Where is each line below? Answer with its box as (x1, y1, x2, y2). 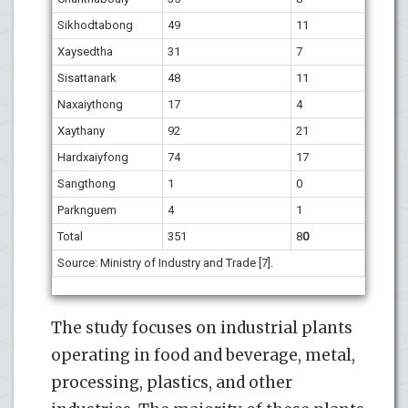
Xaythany (57, 123, 105, 138)
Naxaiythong (57, 97, 123, 111)
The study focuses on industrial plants (51, 317, 352, 338)
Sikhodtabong (57, 17, 133, 32)
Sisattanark (57, 70, 117, 85)
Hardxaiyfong (57, 149, 128, 164)
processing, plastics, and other (51, 372, 292, 393)
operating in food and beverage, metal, (51, 344, 355, 365)
